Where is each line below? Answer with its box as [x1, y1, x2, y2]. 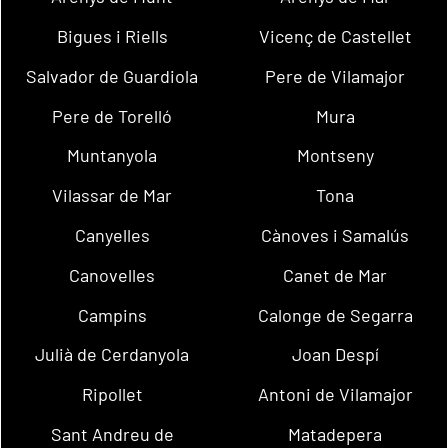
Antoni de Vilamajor [257, 383, 413, 406]
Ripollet [81, 383, 143, 406]
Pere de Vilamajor [265, 64, 406, 87]
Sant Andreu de [50, 423, 174, 446]
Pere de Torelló [52, 104, 173, 127]
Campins [77, 303, 147, 326]
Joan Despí [291, 343, 379, 366]
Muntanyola [67, 144, 158, 167]
